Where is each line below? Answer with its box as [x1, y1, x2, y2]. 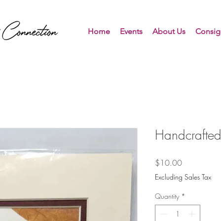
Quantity [155, 191, 179, 201]
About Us [152, 27, 185, 36]
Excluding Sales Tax [155, 172, 211, 182]
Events [119, 27, 143, 36]
